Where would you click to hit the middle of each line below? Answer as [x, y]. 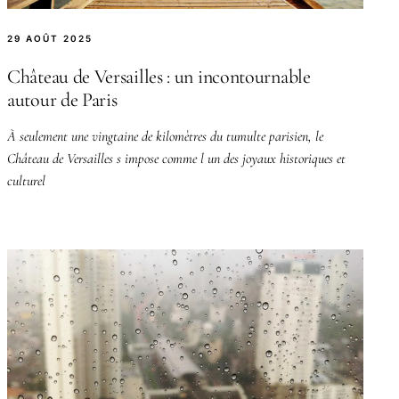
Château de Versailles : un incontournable [159, 76]
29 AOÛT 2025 [50, 38]
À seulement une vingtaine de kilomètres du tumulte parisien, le [165, 136]
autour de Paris [62, 99]
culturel [26, 180]
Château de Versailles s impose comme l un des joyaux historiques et [176, 158]
